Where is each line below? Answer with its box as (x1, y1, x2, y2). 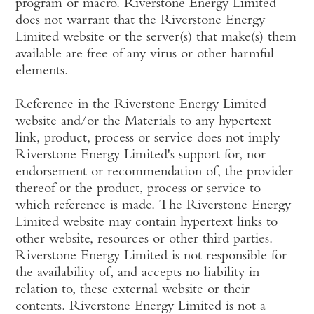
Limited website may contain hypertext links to (15, 216, 278, 230)
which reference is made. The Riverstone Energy (15, 199, 292, 213)
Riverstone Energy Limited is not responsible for (15, 250, 287, 264)
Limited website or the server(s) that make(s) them (15, 31, 297, 45)
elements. (15, 64, 69, 78)
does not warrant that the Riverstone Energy (15, 14, 266, 28)
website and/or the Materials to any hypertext (15, 115, 272, 129)
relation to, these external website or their (15, 283, 250, 297)
